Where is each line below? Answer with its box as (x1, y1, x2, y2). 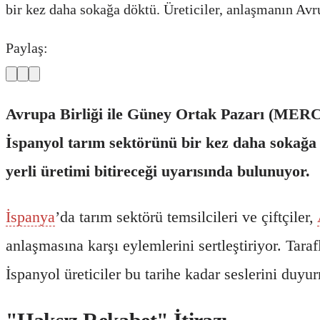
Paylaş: (6, 39, 48, 56)
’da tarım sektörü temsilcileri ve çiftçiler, (55, 207, 317, 226)
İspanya (6, 207, 55, 226)
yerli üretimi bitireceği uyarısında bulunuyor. (6, 161, 310, 180)
